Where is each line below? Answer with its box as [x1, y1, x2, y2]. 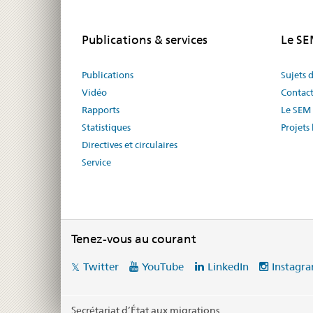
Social [71, 259, 97, 270]
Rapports [82, 103, 119, 115]
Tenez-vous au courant [71, 231, 196, 246]
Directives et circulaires [82, 138, 177, 150]
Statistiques [82, 121, 131, 133]
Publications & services [82, 32, 208, 47]
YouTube [142, 259, 184, 273]
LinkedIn [207, 259, 249, 273]
